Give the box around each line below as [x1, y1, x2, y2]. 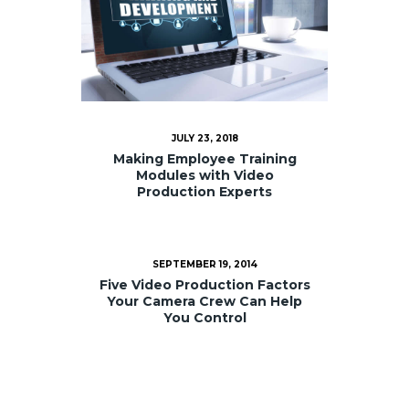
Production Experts [137, 183, 272, 200]
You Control [163, 309, 246, 327]
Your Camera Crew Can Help [107, 293, 302, 310]
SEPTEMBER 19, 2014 [152, 258, 257, 271]
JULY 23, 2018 [171, 132, 238, 145]
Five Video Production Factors [99, 277, 310, 294]
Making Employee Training [112, 150, 297, 167]
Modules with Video [135, 166, 274, 184]
